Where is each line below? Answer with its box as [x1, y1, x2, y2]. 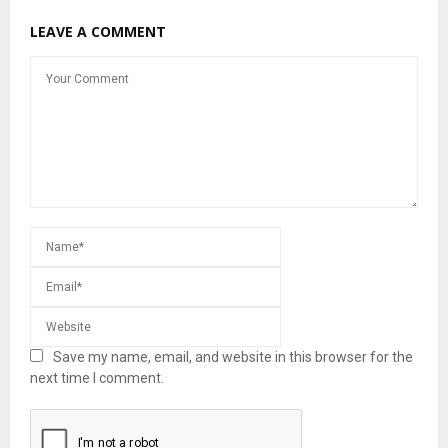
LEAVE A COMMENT [30, 21, 166, 41]
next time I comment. [30, 369, 164, 386]
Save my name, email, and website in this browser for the [53, 348, 413, 365]
